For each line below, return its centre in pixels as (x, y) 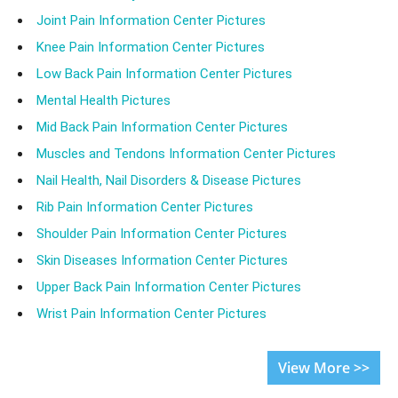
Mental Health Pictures (103, 101)
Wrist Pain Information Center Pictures (151, 314)
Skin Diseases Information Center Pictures (162, 261)
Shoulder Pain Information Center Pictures (162, 234)
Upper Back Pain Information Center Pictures (169, 287)
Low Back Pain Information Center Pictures (164, 74)
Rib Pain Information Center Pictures (145, 207)
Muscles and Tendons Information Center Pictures (186, 154)
